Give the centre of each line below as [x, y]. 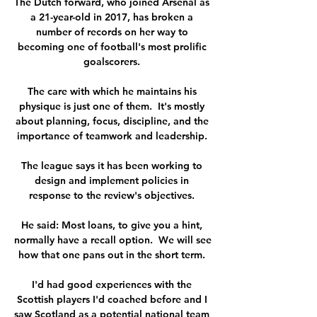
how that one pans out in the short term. [113, 254]
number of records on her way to [112, 31]
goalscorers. [113, 61]
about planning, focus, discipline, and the [112, 121]
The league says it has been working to [112, 165]
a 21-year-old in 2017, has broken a [112, 17]
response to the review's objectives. [113, 195]
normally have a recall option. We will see [113, 240]
